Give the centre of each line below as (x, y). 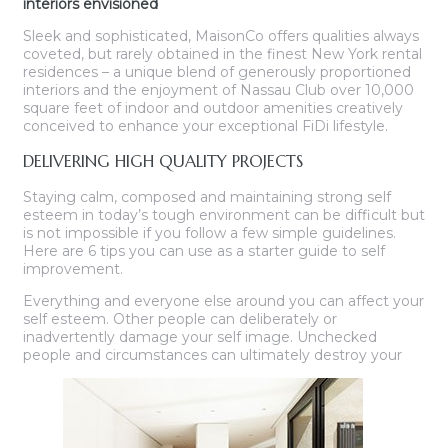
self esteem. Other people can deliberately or (180, 319)
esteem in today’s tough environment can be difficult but (224, 215)
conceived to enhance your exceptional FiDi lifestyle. (205, 125)
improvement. (73, 269)
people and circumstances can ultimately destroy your (212, 355)
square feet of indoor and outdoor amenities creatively (213, 107)
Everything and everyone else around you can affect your (223, 301)
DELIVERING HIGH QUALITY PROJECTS (163, 161)
